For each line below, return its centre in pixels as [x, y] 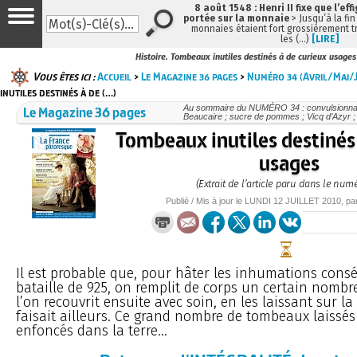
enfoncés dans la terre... [92, 330]
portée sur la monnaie [236, 18]
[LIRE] [325, 39]
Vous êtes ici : [64, 76]
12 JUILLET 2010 [307, 200]
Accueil [114, 76]
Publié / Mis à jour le [205, 200]
